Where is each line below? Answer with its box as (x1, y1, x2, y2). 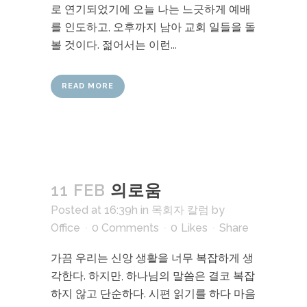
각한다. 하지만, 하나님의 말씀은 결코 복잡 (51, 269, 255, 282)
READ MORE (62, 82, 114, 90)
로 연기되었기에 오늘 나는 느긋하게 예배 (51, 3, 251, 16)
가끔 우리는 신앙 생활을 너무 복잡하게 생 (51, 251, 254, 265)
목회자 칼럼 (151, 204, 209, 217)
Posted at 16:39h (51, 204, 138, 217)
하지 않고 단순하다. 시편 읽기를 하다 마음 (51, 287, 256, 300)
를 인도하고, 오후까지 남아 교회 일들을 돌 (51, 21, 256, 34)
